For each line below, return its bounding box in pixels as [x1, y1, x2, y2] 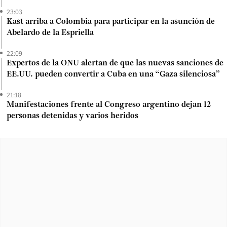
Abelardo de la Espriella [7, 28, 94, 37]
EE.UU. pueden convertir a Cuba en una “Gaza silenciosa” [7, 70, 220, 79]
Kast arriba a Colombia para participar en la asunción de [7, 17, 215, 26]
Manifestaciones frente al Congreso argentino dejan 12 [7, 100, 211, 109]
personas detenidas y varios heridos [7, 111, 138, 120]
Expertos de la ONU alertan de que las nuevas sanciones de [7, 59, 223, 67]
